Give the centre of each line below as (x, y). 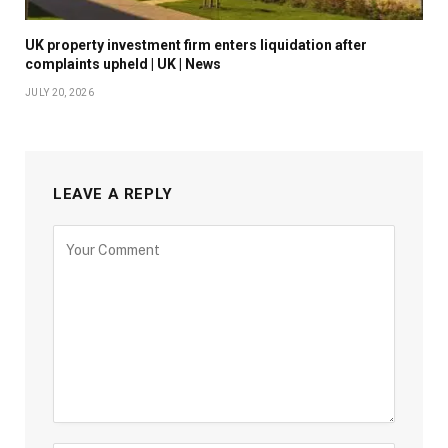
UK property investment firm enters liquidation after (196, 45)
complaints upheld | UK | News (123, 64)
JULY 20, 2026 (59, 93)
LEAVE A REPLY (113, 194)
